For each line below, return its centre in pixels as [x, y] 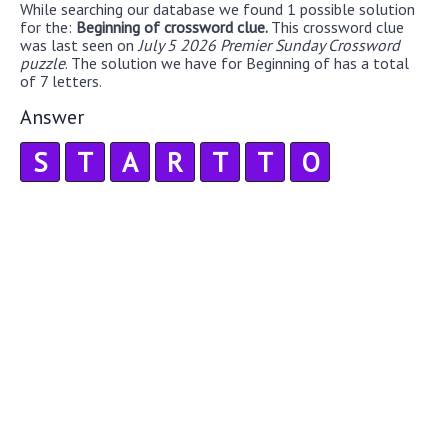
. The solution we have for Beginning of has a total [237, 62]
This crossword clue [337, 26]
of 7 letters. [61, 80]
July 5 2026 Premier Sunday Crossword [269, 44]
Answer [52, 116]
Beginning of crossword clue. [173, 26]
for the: [48, 26]
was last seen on [79, 44]
